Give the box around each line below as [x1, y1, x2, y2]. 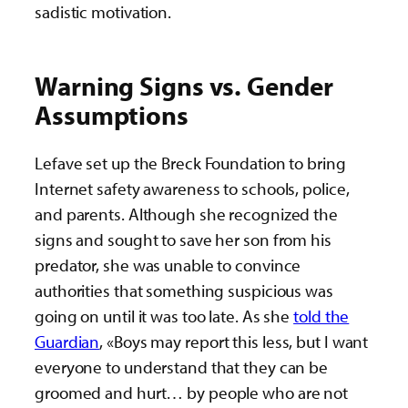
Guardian [35, 330, 100, 352]
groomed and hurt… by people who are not [35, 381, 349, 403]
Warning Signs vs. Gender [35, 68, 333, 102]
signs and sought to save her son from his [35, 228, 331, 250]
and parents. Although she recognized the [35, 202, 338, 225]
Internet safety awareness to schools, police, [35, 177, 350, 199]
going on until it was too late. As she [35, 304, 294, 327]
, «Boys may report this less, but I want [99, 330, 369, 352]
